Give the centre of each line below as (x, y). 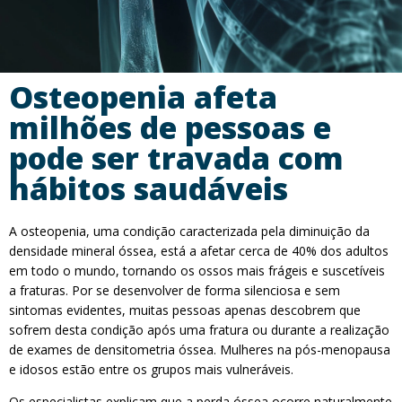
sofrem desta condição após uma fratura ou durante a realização (199, 330)
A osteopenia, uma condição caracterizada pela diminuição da (189, 231)
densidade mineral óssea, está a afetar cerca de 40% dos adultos (199, 251)
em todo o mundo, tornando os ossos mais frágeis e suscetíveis (197, 271)
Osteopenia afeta (143, 97)
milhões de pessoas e (170, 127)
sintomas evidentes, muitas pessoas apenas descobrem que (185, 310)
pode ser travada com (176, 158)
